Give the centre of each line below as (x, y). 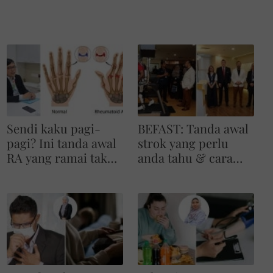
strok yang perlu (183, 143)
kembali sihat (174, 172)
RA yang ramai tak (57, 158)
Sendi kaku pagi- (54, 129)
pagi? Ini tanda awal (62, 143)
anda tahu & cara (185, 158)
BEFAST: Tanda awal (193, 129)
